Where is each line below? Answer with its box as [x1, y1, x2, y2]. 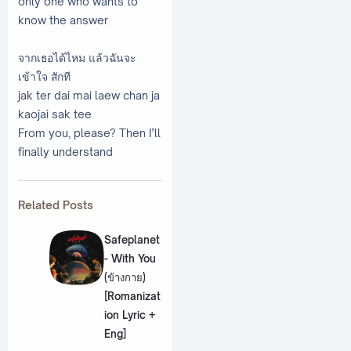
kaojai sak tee [18, 107, 92, 121]
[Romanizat [103, 289, 161, 302]
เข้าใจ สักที [18, 69, 71, 83]
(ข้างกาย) [103, 270, 146, 284]
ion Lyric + [103, 308, 155, 321]
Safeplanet [103, 233, 160, 246]
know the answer [18, 13, 108, 27]
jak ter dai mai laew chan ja [18, 88, 160, 102]
